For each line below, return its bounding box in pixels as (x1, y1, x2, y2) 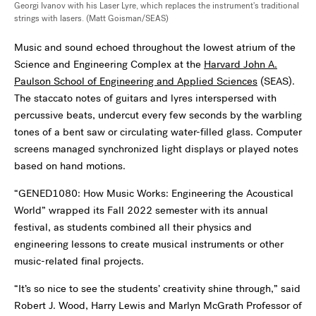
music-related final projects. (14, 254, 144, 268)
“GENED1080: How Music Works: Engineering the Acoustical (14, 186, 293, 200)
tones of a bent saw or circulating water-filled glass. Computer (14, 125, 302, 139)
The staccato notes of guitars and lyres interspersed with (14, 91, 276, 105)
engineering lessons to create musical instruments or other (14, 237, 284, 251)
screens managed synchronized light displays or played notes (14, 142, 298, 156)
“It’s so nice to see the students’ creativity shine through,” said (14, 281, 300, 296)
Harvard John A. (204, 57, 277, 71)
